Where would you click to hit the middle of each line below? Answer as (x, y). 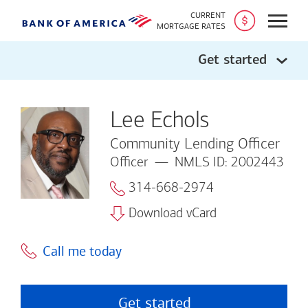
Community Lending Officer (195, 145)
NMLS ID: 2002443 (229, 163)
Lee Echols (160, 121)
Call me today (82, 251)
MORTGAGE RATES (191, 26)
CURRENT (208, 15)
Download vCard (173, 213)
